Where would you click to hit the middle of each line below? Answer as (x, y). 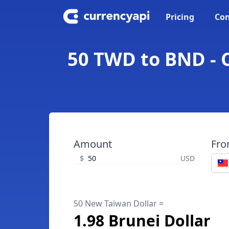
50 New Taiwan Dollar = (119, 203)
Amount (93, 144)
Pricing (180, 17)
